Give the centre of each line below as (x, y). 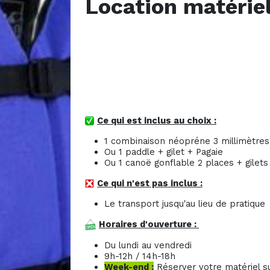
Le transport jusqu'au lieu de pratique (185, 203)
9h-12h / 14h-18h (140, 256)
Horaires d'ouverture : (149, 224)
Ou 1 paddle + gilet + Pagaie (164, 152)
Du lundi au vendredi (149, 245)
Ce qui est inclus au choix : (157, 120)
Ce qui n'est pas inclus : (150, 183)
